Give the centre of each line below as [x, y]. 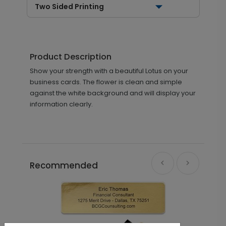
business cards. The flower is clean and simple [106, 82]
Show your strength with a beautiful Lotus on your [109, 71]
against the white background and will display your [112, 93]
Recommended [64, 165]
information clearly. [61, 104]
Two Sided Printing [69, 6]
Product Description [70, 56]
